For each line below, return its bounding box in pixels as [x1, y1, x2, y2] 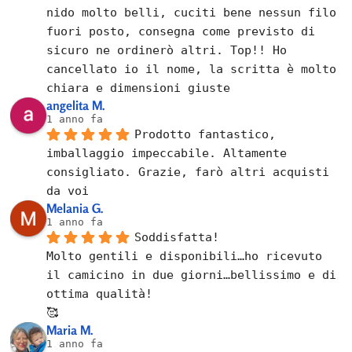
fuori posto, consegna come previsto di [46, 24, 316, 38]
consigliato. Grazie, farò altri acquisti [46, 164, 330, 179]
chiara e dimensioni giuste [46, 80, 231, 95]
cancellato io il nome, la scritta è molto [46, 61, 337, 76]
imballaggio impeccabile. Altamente [46, 145, 288, 160]
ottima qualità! [46, 286, 153, 301]
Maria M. [46, 321, 94, 338]
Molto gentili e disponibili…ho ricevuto [46, 248, 323, 263]
